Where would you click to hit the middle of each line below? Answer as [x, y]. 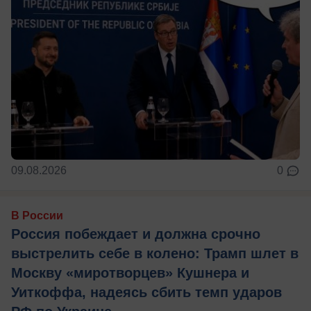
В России [37, 216]
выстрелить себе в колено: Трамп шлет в [155, 254]
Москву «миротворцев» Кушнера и [130, 273]
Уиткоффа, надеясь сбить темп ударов [146, 293]
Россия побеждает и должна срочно [136, 234]
